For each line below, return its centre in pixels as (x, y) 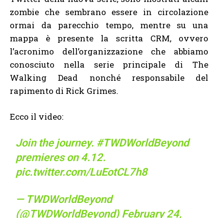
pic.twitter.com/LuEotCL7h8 (82, 172)
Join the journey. (56, 143)
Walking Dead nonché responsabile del (109, 77)
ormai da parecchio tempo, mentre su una (109, 25)
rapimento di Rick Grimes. (64, 91)
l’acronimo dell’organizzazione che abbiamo (109, 51)
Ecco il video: (36, 116)
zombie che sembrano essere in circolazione (109, 12)
